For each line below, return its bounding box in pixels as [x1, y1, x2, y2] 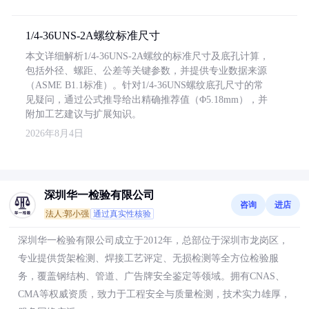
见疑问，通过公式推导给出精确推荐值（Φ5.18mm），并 [26, 94, 268, 105]
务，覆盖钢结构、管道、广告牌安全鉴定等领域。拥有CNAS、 [18, 271, 285, 281]
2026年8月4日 [26, 128, 83, 139]
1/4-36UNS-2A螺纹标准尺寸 [26, 30, 160, 41]
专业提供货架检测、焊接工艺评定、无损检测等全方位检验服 [18, 253, 279, 263]
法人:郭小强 [46, 209, 89, 219]
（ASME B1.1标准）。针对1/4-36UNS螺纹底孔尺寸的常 [26, 80, 263, 90]
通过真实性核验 [93, 209, 151, 219]
